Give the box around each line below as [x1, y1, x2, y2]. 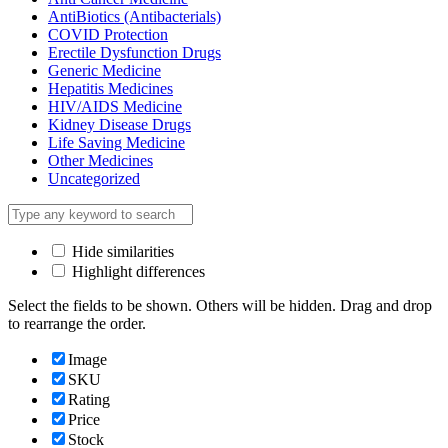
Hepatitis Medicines [48, 80, 173, 98]
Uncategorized [48, 170, 140, 188]
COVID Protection [48, 26, 168, 44]
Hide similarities [68, 243, 174, 261]
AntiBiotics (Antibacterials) [48, 8, 221, 26]
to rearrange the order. [8, 315, 146, 333]
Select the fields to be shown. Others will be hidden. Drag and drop [8, 297, 432, 315]
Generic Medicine [48, 62, 161, 80]
